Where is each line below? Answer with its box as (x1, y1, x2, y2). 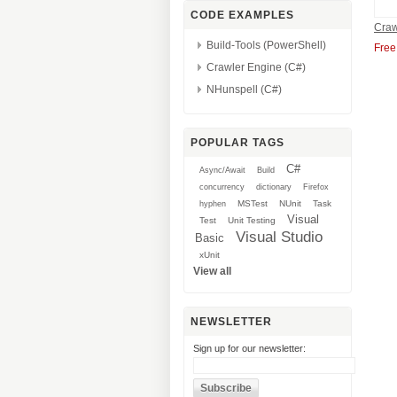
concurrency (199, 183, 245, 191)
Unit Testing (228, 215, 276, 225)
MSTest (237, 198, 268, 208)
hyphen (199, 199, 226, 208)
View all (193, 265, 231, 277)
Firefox (303, 183, 329, 191)
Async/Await (199, 166, 245, 175)
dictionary (256, 183, 292, 191)
